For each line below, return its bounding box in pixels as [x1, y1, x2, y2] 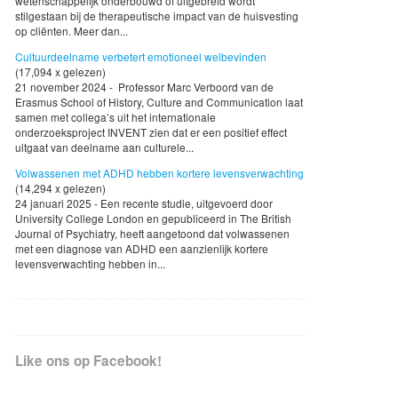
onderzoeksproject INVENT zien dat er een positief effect [15, 123, 287, 139]
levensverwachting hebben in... [15, 255, 165, 271]
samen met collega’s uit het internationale [15, 108, 216, 124]
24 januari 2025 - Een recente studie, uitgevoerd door [15, 195, 273, 211]
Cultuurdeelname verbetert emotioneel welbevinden [15, 48, 267, 64]
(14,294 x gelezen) [15, 179, 106, 195]
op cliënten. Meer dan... [15, 22, 128, 38]
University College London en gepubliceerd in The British [15, 210, 291, 226]
